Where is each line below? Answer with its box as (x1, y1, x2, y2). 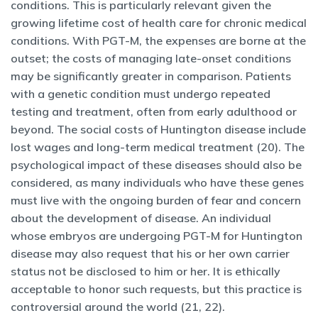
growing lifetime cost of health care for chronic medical (11, 16, 307, 30)
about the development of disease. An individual (11, 211, 271, 225)
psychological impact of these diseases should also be (11, 158, 302, 172)
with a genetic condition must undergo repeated (11, 87, 270, 101)
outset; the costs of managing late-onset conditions (11, 51, 291, 65)
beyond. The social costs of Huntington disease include (11, 122, 306, 136)
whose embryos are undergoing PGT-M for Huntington (11, 229, 302, 243)
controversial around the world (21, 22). (11, 300, 225, 314)
